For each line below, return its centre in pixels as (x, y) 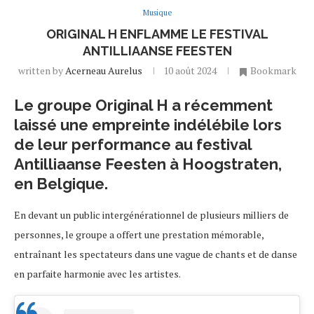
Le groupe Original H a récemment (143, 105)
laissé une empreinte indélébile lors (148, 125)
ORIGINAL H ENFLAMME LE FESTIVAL (157, 34)
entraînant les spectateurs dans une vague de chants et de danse (156, 254)
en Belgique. (61, 184)
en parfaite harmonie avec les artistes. (97, 274)
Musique (157, 13)
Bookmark (273, 71)
